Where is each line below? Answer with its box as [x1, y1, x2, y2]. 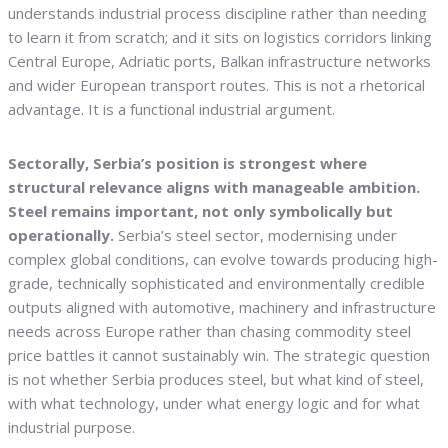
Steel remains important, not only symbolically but [8, 201, 393, 222]
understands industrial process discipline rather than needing [8, 3, 427, 24]
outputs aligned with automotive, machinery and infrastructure [8, 297, 436, 318]
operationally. [8, 225, 118, 246]
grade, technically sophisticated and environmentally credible [8, 273, 425, 294]
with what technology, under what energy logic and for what [8, 393, 420, 414]
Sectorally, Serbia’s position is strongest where [8, 153, 367, 174]
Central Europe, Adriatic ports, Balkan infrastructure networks [8, 51, 431, 72]
